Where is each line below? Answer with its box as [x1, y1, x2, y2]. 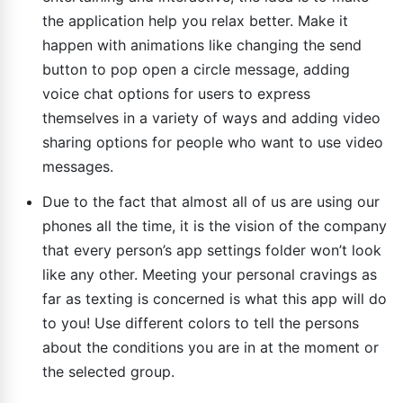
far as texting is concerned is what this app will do [42, 289, 387, 308]
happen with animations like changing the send [42, 35, 362, 54]
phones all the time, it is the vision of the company [42, 216, 387, 235]
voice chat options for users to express [42, 84, 310, 103]
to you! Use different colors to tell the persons [42, 313, 359, 332]
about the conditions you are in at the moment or [42, 337, 379, 356]
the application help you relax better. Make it [42, 11, 348, 30]
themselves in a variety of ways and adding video [42, 108, 381, 127]
